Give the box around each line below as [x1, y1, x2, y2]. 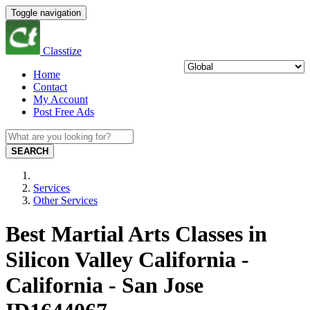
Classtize [43, 45, 82, 57]
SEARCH [11, 146, 48, 156]
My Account [33, 93, 88, 105]
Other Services [33, 194, 98, 206]
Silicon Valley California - [6, 247, 249, 273]
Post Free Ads [33, 106, 94, 118]
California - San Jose [6, 273, 203, 298]
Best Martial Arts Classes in [6, 221, 267, 247]
